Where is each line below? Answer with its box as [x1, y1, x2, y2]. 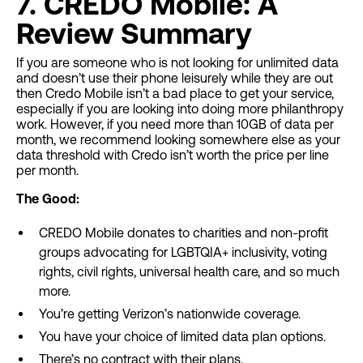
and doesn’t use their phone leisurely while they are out [16, 70, 333, 86]
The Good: [16, 191, 79, 207]
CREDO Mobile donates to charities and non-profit [39, 225, 328, 241]
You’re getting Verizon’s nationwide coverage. [39, 306, 301, 322]
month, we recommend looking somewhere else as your [16, 132, 340, 147]
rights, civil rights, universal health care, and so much [39, 264, 340, 280]
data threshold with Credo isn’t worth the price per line [16, 147, 329, 163]
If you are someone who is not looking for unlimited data [16, 55, 339, 70]
